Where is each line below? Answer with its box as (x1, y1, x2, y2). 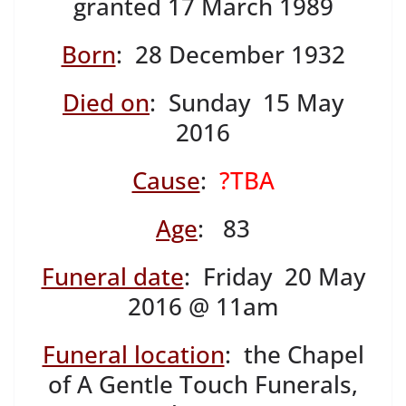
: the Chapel (224, 338, 364, 372)
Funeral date (41, 260, 184, 294)
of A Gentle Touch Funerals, (48, 368, 358, 401)
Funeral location (42, 338, 225, 372)
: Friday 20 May (183, 260, 365, 294)
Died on (63, 86, 150, 120)
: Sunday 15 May (150, 86, 343, 120)
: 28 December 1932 (115, 38, 345, 72)
